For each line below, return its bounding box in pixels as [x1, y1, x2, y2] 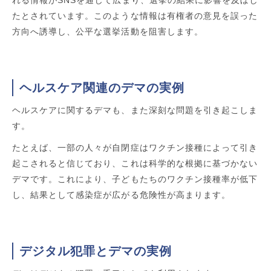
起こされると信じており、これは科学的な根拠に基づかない [12, 158, 258, 168]
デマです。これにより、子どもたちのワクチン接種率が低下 [12, 174, 258, 184]
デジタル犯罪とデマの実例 [19, 244, 172, 258]
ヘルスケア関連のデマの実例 [19, 80, 184, 94]
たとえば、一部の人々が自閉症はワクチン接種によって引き [12, 142, 258, 152]
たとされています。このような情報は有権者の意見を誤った [12, 10, 258, 21]
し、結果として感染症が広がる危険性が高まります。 [12, 189, 230, 200]
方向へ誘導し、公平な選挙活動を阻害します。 [12, 26, 203, 36]
